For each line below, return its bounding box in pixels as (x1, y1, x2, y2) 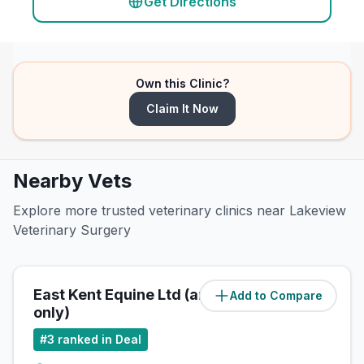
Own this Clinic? (135, 76, 229, 90)
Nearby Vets (13, 169, 132, 193)
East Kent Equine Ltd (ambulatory (33, 286, 273, 303)
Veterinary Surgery (13, 222, 131, 238)
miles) (296, 288, 331, 302)
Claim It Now (145, 102, 219, 115)
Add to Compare (230, 288, 323, 302)
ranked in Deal (58, 332, 141, 346)
